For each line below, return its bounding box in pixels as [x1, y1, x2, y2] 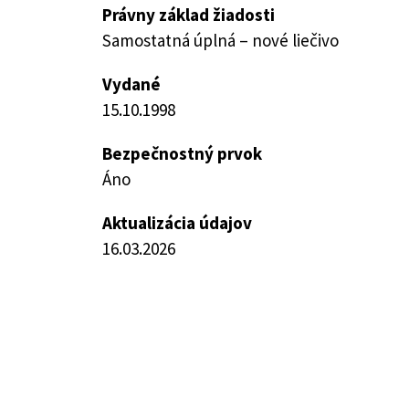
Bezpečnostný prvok [102, 142, 262, 164]
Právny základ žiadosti [102, 4, 275, 26]
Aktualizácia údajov [102, 212, 252, 234]
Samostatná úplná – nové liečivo [102, 29, 339, 51]
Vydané [102, 73, 161, 95]
